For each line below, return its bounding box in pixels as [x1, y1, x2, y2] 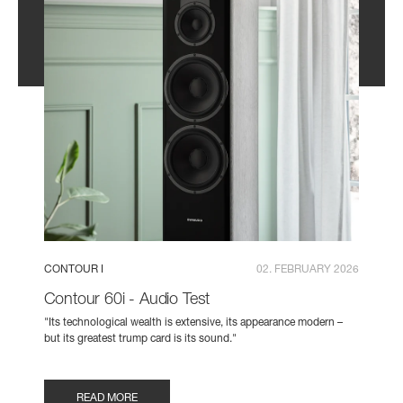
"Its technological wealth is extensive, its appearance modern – [43, 318, 343, 329]
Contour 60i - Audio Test [43, 291, 210, 309]
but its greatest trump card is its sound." [43, 334, 237, 345]
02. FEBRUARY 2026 [256, 264, 360, 275]
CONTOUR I [43, 264, 103, 275]
